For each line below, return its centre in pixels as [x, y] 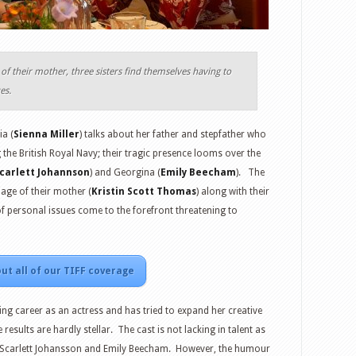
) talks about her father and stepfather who [173, 134]
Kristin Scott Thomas [144, 192]
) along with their [233, 192]
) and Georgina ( [125, 172]
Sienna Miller [46, 134]
